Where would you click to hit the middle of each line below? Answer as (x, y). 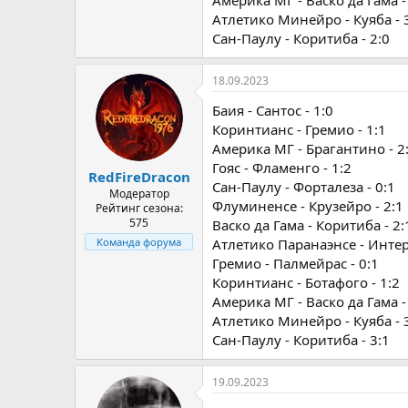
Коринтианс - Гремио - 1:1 (299, 129)
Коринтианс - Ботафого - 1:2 (306, 282)
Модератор (139, 194)
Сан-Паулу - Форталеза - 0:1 (304, 186)
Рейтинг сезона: (139, 208)
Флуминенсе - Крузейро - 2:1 (308, 205)
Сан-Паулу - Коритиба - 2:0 (301, 38)
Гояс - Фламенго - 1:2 (282, 167)
